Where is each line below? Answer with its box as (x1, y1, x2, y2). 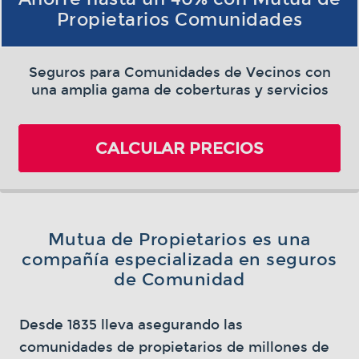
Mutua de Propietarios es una (47, 228, 311, 250)
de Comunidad (114, 268, 245, 290)
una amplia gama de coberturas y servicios (30, 81, 329, 99)
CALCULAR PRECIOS (95, 138, 264, 158)
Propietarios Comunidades (56, 8, 303, 30)
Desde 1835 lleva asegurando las (18, 316, 243, 333)
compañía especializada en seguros (22, 248, 337, 270)
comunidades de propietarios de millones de (18, 338, 329, 356)
